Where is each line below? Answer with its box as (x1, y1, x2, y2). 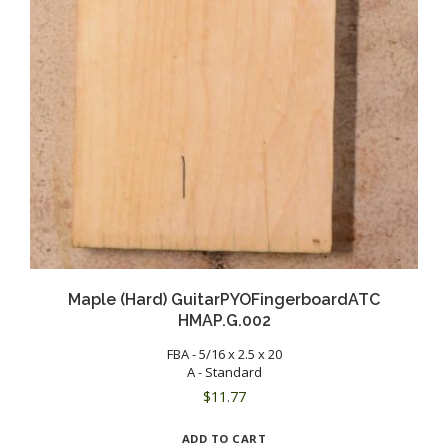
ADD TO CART (181, 430, 267, 446)
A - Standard (186, 362, 262, 381)
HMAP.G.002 (177, 310, 271, 330)
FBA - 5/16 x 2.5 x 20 (166, 344, 282, 363)
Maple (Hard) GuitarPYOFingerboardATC (68, 289, 380, 309)
